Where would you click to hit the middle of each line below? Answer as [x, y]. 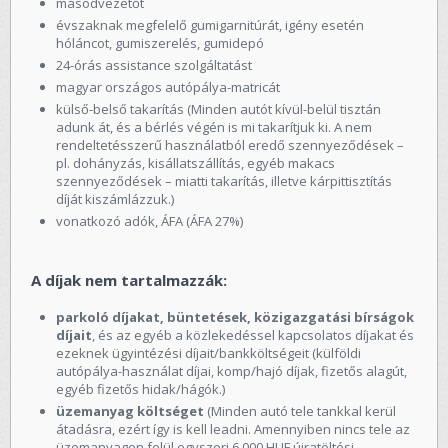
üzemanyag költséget [130, 410]
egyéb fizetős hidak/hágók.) [140, 388]
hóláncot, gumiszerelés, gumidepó [160, 42]
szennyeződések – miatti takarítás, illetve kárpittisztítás [224, 180]
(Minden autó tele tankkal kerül [300, 410]
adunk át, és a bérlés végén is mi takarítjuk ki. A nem [214, 126]
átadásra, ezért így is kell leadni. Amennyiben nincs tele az [233, 428]
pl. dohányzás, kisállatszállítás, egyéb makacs [195, 162]
